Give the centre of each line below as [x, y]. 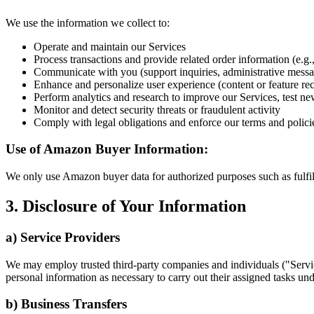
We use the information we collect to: [88, 22]
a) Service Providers [63, 237]
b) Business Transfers [66, 304]
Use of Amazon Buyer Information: [107, 149]
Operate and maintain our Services [110, 46]
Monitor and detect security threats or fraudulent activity [157, 109]
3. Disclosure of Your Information [126, 206]
